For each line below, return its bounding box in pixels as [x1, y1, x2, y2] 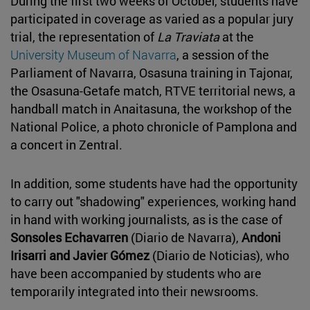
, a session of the [176, 46, 269, 63]
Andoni [241, 228, 281, 246]
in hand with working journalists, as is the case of [10, 210, 282, 228]
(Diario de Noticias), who [152, 246, 289, 264]
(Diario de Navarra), [128, 228, 241, 246]
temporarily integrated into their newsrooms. [10, 282, 259, 300]
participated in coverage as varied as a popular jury [10, 10, 293, 27]
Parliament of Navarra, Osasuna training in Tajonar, [10, 64, 293, 81]
